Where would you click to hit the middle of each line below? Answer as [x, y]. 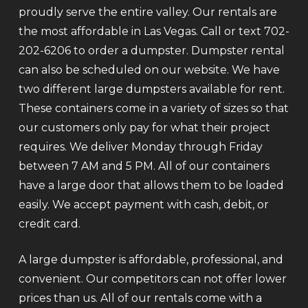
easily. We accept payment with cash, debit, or [143, 205]
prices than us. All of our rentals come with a [140, 298]
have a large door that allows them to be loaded [151, 186]
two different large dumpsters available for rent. [151, 89]
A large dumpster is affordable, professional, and [151, 260]
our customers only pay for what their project [144, 128]
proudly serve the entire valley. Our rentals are [147, 12]
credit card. [49, 224]
